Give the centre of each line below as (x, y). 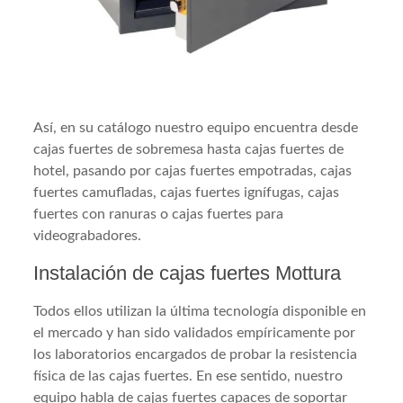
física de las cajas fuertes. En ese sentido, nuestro (188, 376)
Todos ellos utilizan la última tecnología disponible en (200, 311)
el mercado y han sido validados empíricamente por (195, 332)
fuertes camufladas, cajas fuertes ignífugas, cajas (187, 192)
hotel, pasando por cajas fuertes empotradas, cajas (193, 170)
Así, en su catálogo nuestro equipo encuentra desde (196, 127)
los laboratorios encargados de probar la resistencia (196, 354)
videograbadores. (88, 235)
